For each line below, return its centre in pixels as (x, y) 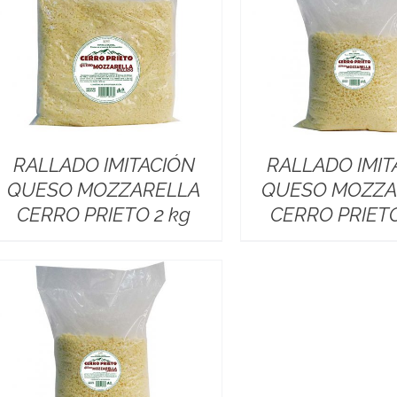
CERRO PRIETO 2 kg (104, 214)
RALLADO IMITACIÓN (104, 164)
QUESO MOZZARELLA (104, 189)
